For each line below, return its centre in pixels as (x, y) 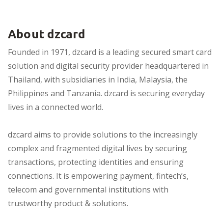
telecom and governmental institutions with (88, 189)
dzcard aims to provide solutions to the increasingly (103, 134)
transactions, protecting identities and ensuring (96, 162)
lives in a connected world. (57, 107)
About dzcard (47, 34)
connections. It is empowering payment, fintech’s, (98, 176)
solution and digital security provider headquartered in (108, 66)
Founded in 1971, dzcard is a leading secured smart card (110, 52)
